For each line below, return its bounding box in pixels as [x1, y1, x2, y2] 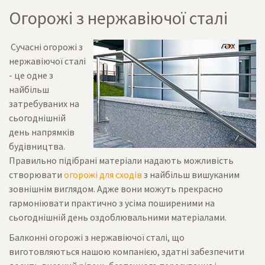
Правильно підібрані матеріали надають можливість [9, 154, 234, 166]
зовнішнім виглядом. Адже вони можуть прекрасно [9, 183, 223, 195]
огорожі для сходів [64, 169, 142, 180]
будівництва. [9, 140, 65, 152]
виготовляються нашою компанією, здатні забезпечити [9, 245, 244, 257]
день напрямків [9, 126, 75, 138]
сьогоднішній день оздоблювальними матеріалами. [9, 211, 227, 223]
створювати [9, 169, 64, 180]
